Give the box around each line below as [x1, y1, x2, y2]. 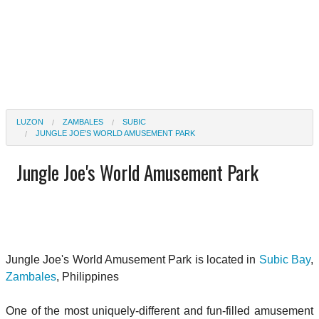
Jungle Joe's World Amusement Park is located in [6, 253, 259, 266]
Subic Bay [258, 253, 311, 266]
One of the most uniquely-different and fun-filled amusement [6, 304, 313, 317]
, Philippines [56, 270, 119, 283]
